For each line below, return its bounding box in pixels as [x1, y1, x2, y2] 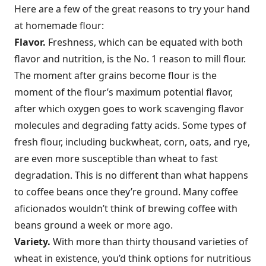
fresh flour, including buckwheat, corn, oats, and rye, [14, 135, 250, 149]
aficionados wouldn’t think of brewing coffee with [14, 202, 237, 216]
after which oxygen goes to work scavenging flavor [14, 102, 244, 116]
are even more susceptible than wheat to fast [14, 152, 218, 166]
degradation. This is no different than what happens [14, 169, 248, 182]
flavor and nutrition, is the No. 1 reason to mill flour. [14, 52, 246, 66]
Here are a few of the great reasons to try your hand [14, 2, 250, 16]
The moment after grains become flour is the [14, 69, 217, 83]
